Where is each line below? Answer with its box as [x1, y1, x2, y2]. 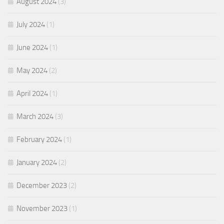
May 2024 [16, 66, 47, 75]
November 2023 [16, 204, 67, 213]
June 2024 [16, 43, 48, 52]
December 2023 [16, 181, 67, 190]
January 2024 [16, 158, 57, 167]
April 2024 [16, 89, 48, 98]
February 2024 [16, 135, 62, 144]
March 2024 [16, 112, 53, 121]
